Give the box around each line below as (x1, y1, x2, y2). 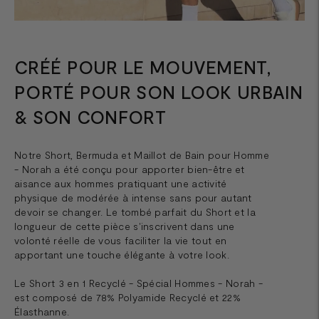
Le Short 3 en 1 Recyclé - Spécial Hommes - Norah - (14, 276, 263, 289)
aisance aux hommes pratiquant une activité (14, 177, 227, 189)
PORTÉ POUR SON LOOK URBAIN (14, 80, 303, 103)
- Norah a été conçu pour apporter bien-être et (14, 162, 245, 175)
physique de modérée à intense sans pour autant (14, 191, 252, 204)
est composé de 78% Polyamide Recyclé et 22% (14, 291, 241, 303)
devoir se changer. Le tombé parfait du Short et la (14, 205, 256, 218)
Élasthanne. (14, 305, 70, 318)
